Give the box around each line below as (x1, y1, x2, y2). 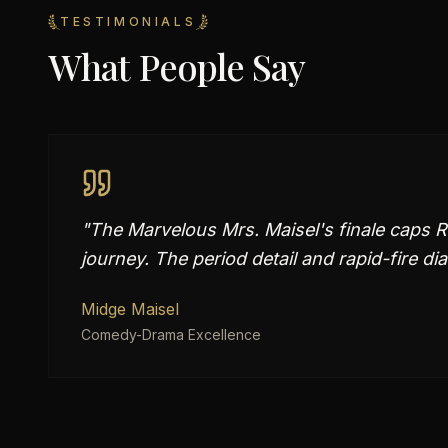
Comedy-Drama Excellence (81, 326, 261, 343)
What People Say (48, 42, 306, 90)
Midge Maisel (81, 299, 179, 319)
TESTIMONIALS (60, 14, 197, 29)
